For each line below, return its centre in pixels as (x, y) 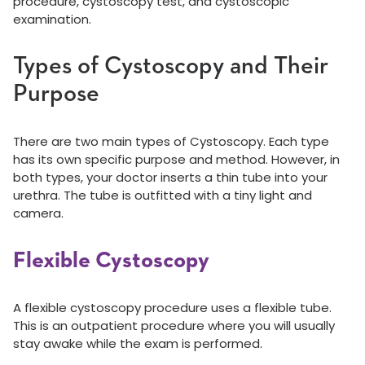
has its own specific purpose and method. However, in (176, 159)
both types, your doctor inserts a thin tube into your (170, 177)
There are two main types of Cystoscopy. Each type (171, 141)
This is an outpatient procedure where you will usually (174, 325)
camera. (38, 213)
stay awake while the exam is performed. (138, 343)
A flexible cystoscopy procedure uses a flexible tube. (172, 308)
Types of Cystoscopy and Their (171, 67)
